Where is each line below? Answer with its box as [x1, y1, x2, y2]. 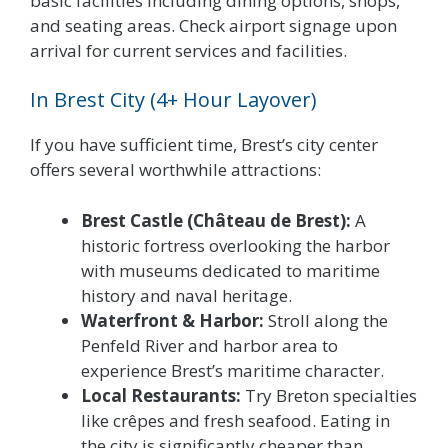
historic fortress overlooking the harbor [81, 233, 390, 257]
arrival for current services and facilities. [30, 38, 347, 62]
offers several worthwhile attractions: [30, 158, 321, 182]
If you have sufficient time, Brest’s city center [30, 133, 378, 157]
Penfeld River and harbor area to [81, 333, 338, 357]
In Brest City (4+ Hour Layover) [30, 86, 317, 114]
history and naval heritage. [81, 283, 292, 307]
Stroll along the [264, 308, 388, 332]
